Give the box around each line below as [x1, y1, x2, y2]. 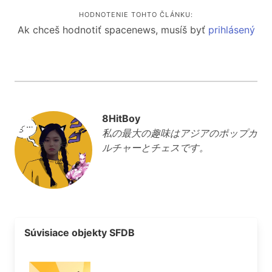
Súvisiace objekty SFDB [24, 226, 135, 239]
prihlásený [208, 23, 255, 36]
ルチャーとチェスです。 [102, 141, 209, 154]
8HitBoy [102, 112, 140, 124]
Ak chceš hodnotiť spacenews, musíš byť [17, 23, 208, 36]
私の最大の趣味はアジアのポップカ [102, 126, 257, 139]
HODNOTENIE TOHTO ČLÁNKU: [79, 10, 193, 19]
